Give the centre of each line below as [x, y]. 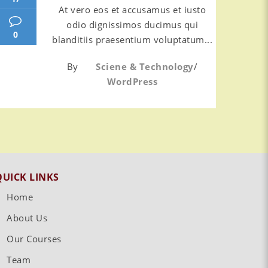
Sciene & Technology [145, 66]
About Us [27, 218]
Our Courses [34, 239]
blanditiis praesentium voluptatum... [132, 39]
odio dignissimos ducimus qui [132, 25]
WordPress [132, 81]
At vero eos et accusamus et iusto [132, 10]
